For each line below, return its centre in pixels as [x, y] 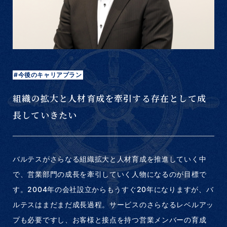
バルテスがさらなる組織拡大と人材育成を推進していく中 [110, 159]
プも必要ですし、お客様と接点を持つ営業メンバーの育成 [110, 219]
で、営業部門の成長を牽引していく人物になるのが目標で [110, 174]
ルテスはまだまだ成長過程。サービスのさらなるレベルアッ [113, 204]
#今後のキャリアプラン [48, 74]
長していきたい [45, 115]
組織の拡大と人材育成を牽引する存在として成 [109, 98]
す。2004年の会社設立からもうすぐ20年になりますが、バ [113, 189]
